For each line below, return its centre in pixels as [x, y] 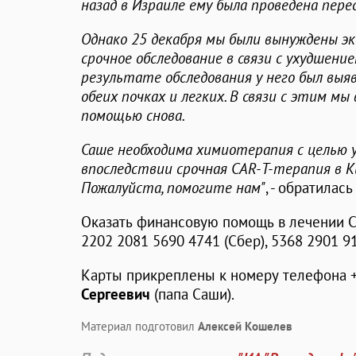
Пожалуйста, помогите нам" [173, 188]
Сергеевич [116, 294]
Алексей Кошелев [245, 327]
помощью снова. [133, 116]
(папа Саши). [192, 294]
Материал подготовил [139, 327]
